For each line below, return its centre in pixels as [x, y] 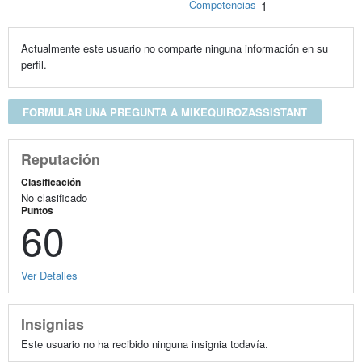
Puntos [37, 210]
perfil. [34, 65]
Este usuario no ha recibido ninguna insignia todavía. [144, 343]
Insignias [52, 323]
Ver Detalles [49, 275]
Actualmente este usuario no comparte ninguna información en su [174, 48]
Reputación [60, 159]
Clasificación [51, 181]
